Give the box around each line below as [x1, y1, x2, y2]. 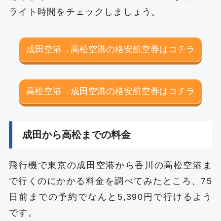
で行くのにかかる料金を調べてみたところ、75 [8, 176, 213, 186]
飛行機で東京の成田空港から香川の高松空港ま [8, 160, 213, 170]
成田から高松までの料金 [22, 129, 131, 140]
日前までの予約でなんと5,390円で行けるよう [8, 191, 213, 202]
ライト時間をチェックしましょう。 [8, 7, 161, 17]
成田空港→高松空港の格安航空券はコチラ [26, 44, 195, 54]
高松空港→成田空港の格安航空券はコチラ [26, 86, 195, 97]
